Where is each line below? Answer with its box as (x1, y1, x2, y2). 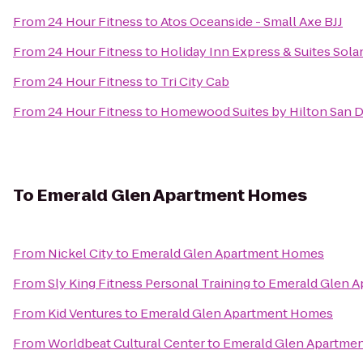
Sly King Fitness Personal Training (48, 275, 250, 292)
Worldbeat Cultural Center (48, 335, 205, 352)
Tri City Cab (160, 73, 229, 90)
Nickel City (48, 245, 113, 262)
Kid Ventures (48, 305, 122, 322)
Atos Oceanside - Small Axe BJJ (160, 13, 343, 30)
